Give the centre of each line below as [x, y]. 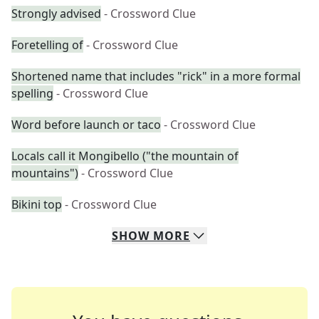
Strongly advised [56, 14]
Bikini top [37, 204]
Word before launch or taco [86, 125]
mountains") [45, 173]
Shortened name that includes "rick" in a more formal [156, 76]
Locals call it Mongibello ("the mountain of [125, 156]
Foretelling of [47, 45]
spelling [32, 93]
